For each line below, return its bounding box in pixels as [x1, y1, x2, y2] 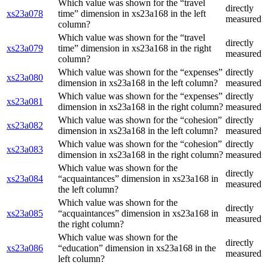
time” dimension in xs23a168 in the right [58, 43, 211, 54]
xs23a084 [7, 173, 43, 184]
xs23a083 [7, 144, 43, 155]
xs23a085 [7, 208, 43, 219]
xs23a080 [7, 72, 43, 83]
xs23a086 [7, 243, 43, 254]
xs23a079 [7, 43, 43, 54]
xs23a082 [7, 120, 43, 131]
